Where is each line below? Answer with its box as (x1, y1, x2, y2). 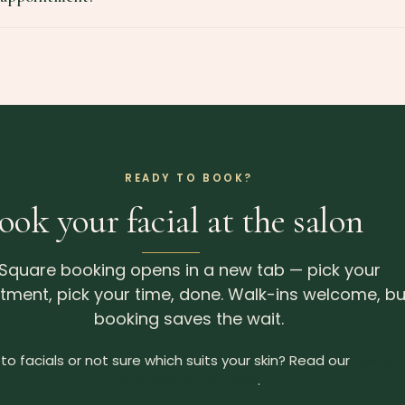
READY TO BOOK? (125, 171, 253, 186)
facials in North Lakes (118, 371, 258, 391)
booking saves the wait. (94, 306, 284, 330)
